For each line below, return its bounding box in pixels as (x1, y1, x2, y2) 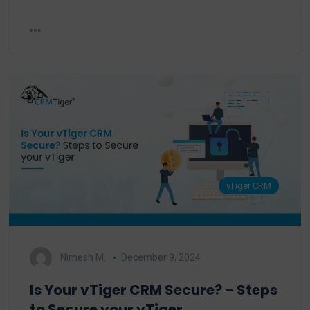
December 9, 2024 (120, 251, 201, 263)
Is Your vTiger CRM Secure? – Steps (30, 280, 277, 300)
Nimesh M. (60, 251, 106, 263)
